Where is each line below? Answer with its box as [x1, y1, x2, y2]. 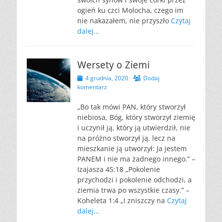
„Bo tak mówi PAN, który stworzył [77, 102, 186, 111]
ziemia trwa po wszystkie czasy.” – [77, 185, 189, 195]
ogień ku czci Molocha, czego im [77, 5, 183, 15]
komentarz [77, 83, 107, 91]
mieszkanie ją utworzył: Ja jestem [77, 144, 187, 153]
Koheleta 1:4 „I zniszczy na [77, 196, 167, 205]
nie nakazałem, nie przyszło [77, 16, 171, 25]
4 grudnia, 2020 [85, 74, 128, 82]
